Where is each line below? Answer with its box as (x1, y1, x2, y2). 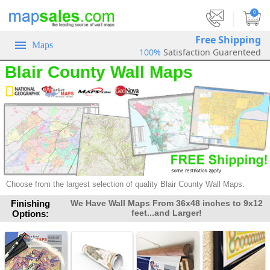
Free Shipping (195, 33, 261, 46)
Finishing (11, 198, 51, 209)
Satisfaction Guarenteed (163, 46, 261, 58)
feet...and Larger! (131, 208, 202, 218)
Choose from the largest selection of (6, 180, 133, 189)
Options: (12, 209, 49, 219)
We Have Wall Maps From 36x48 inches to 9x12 (70, 198, 263, 209)
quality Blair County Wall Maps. (133, 180, 245, 189)
